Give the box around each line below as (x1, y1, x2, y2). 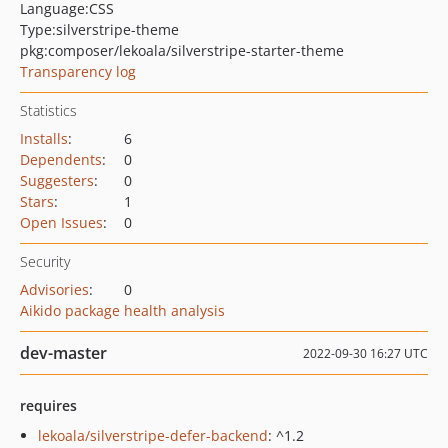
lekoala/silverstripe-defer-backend (38, 426, 268, 445)
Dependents (20, 150, 102, 169)
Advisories (20, 280, 89, 299)
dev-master (20, 342, 107, 364)
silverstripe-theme (56, 20, 179, 39)
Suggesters (20, 171, 94, 190)
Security (20, 252, 70, 271)
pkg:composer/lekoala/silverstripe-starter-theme (20, 41, 344, 60)
